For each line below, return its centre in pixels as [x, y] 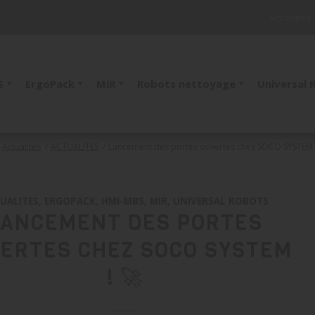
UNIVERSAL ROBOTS [221, 201]
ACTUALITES [74, 147]
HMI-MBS [123, 201]
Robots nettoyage [187, 84]
